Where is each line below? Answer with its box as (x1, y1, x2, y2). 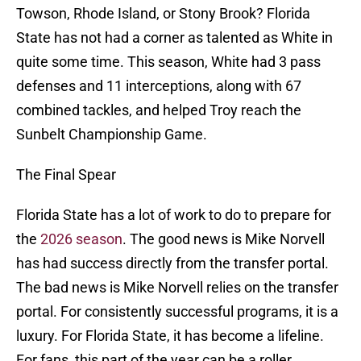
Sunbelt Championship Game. (16, 126, 207, 143)
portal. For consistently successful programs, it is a (16, 303, 338, 321)
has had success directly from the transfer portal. (16, 255, 329, 272)
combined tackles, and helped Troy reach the (16, 102, 301, 119)
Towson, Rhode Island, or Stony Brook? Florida (16, 5, 310, 23)
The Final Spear (16, 166, 116, 184)
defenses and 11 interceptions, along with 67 (16, 77, 301, 95)
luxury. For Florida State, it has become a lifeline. (16, 327, 324, 345)
